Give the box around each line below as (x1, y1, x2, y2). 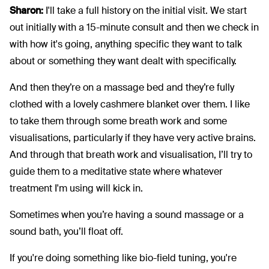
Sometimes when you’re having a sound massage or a (10, 208, 244, 222)
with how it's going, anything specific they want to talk (10, 38, 242, 51)
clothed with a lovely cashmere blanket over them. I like (10, 98, 250, 111)
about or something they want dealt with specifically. (10, 55, 237, 68)
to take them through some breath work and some (10, 115, 227, 128)
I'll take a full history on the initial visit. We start (43, 4, 247, 17)
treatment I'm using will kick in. (10, 182, 143, 195)
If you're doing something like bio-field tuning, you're (10, 252, 237, 265)
